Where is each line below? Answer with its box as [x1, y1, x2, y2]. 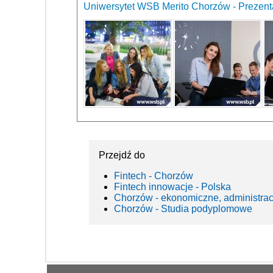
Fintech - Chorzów [114, 170, 193, 181]
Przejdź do [99, 149, 145, 160]
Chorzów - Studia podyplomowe [114, 203, 252, 214]
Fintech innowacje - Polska [114, 181, 231, 192]
